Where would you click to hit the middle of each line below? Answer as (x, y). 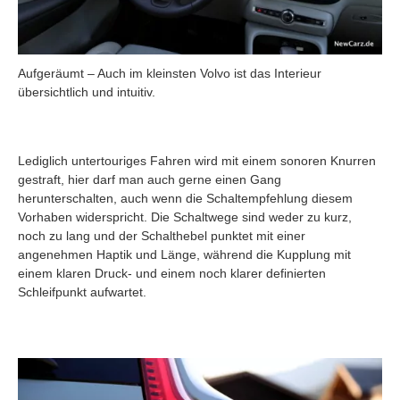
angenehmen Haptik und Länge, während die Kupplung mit (184, 254)
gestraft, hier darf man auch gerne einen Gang (150, 179)
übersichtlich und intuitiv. (87, 92)
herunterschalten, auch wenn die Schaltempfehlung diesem (185, 198)
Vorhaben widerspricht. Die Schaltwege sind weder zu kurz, (185, 217)
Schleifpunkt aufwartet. (82, 292)
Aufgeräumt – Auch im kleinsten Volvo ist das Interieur (170, 73)
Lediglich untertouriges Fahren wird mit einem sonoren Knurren (197, 160)
